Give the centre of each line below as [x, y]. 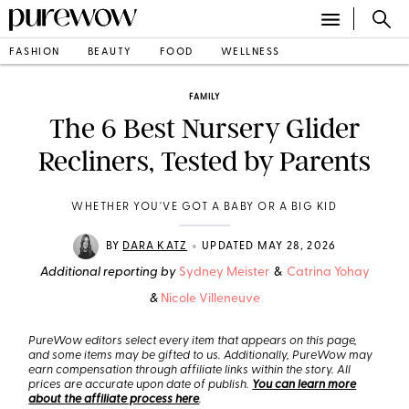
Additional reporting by [108, 273]
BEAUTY [110, 52]
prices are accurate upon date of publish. [141, 385]
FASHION [35, 52]
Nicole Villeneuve [210, 299]
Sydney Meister [224, 273]
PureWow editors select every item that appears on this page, [193, 341]
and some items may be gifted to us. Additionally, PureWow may [201, 356]
